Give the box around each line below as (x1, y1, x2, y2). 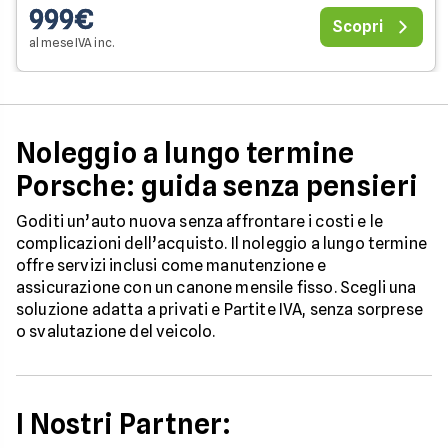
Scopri (332, 17, 383, 36)
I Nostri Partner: (16, 407, 232, 441)
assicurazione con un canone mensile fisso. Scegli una (16, 278, 417, 297)
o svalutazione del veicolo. (16, 322, 216, 341)
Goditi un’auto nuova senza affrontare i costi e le (16, 212, 384, 231)
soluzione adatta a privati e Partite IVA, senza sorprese (16, 300, 423, 319)
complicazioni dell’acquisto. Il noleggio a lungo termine (16, 234, 427, 253)
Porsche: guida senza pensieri (16, 169, 419, 203)
